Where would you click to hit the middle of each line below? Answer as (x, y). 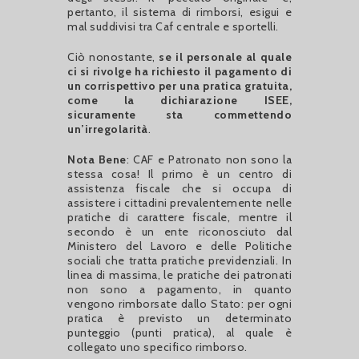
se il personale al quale (226, 56)
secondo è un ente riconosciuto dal (179, 231)
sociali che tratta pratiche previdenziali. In (179, 260)
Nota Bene (97, 159)
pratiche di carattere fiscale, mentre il (179, 217)
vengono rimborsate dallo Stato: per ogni (179, 303)
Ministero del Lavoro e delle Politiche (179, 246)
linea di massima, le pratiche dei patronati (179, 274)
